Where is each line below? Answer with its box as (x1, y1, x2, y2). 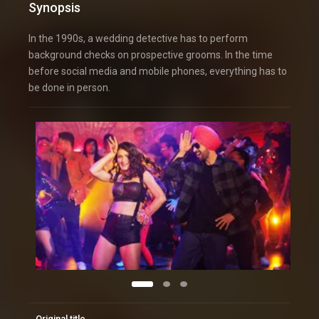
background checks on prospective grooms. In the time (28, 49, 273, 61)
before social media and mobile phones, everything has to (28, 66, 287, 78)
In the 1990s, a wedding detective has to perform (28, 33, 248, 45)
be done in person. (28, 82, 110, 94)
